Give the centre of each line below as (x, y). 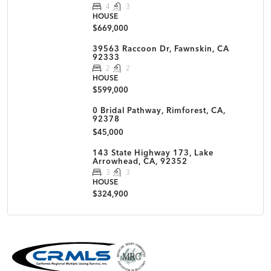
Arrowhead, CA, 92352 (140, 161)
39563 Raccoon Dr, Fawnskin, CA (161, 48)
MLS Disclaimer (83, 252)
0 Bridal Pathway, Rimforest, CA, (159, 110)
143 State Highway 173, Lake (153, 152)
